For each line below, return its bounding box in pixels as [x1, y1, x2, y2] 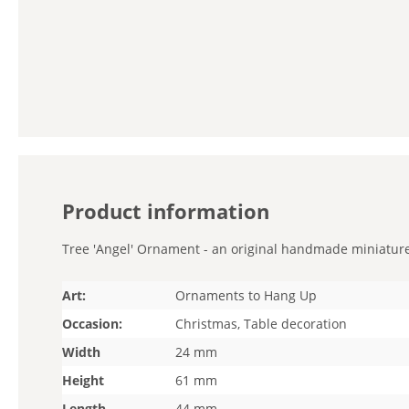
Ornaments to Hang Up [175, 287, 317, 305]
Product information [62, 197, 269, 225]
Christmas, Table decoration [175, 315, 347, 333]
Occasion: [62, 315, 122, 333]
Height [62, 372, 104, 390]
